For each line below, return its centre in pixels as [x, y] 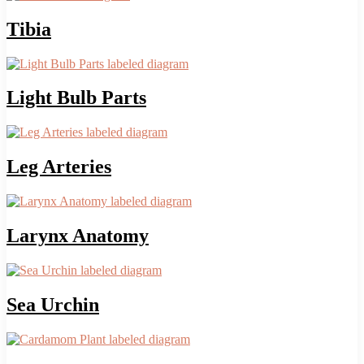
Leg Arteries [59, 167]
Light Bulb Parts [76, 98]
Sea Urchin [53, 304]
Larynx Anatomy [78, 236]
